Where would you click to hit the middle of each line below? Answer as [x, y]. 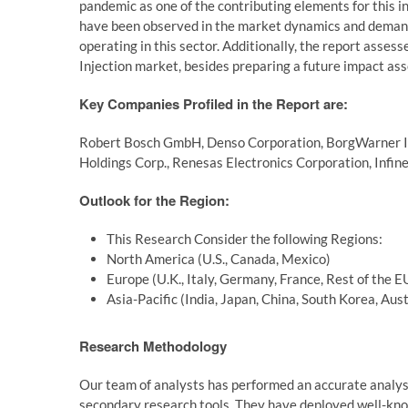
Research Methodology [153, 346]
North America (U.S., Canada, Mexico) [219, 259]
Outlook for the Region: [154, 200]
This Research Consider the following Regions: [245, 239]
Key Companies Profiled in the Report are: [214, 104]
